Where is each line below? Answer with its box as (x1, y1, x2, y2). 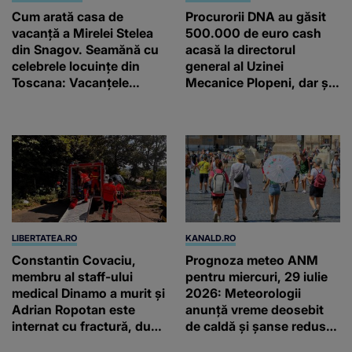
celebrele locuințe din (12, 57, 140, 74)
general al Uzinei (185, 57, 284, 74)
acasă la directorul (185, 41, 295, 57)
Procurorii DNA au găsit (185, 8, 326, 24)
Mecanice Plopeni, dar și (185, 74, 332, 90)
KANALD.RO (185, 232, 236, 244)
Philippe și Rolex (185, 107, 283, 123)
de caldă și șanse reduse (185, 317, 333, 334)
